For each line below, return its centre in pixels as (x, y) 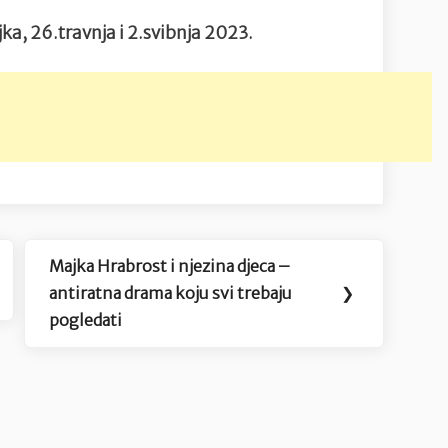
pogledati (86, 319)
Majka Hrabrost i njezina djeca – (170, 265)
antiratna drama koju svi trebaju (171, 292)
